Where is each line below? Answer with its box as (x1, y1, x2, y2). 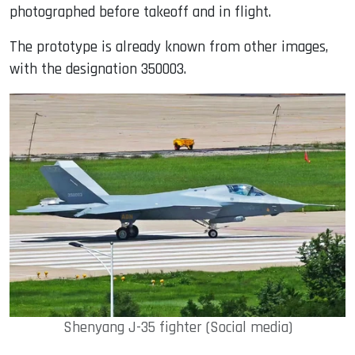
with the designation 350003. (10, 59, 186, 79)
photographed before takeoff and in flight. (10, 2, 271, 22)
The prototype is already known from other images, (10, 36, 328, 57)
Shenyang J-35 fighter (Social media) (63, 318, 292, 338)
